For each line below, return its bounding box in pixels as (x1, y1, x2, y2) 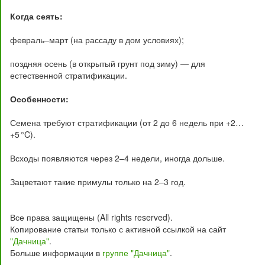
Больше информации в (10, 247, 102, 258)
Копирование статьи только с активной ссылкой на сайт (10, 223, 226, 235)
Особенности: (10, 93, 69, 105)
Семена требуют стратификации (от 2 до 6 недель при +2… (10, 117, 244, 128)
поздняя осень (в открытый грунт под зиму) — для (10, 57, 205, 69)
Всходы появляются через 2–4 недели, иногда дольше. (10, 152, 225, 164)
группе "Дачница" (102, 247, 170, 258)
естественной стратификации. (10, 69, 127, 81)
